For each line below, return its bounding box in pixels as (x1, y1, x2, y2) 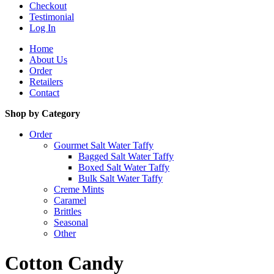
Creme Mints (54, 184, 104, 194)
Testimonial (29, 12, 74, 22)
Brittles (54, 206, 81, 217)
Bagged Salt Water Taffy (78, 151, 174, 161)
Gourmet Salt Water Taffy (54, 140, 154, 150)
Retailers (29, 76, 63, 87)
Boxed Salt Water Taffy (78, 162, 169, 172)
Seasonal (54, 217, 88, 228)
